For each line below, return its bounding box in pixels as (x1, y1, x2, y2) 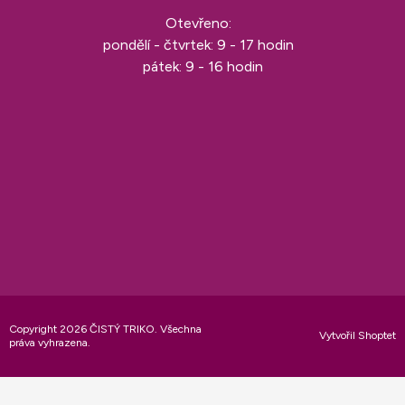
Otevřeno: (165, 14, 240, 33)
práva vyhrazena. (9, 336, 90, 350)
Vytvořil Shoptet (319, 329, 396, 343)
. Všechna (155, 323, 202, 336)
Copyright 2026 (9, 323, 89, 336)
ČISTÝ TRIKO (89, 323, 155, 336)
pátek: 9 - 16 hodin (142, 58, 263, 76)
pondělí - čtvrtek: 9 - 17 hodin (102, 36, 303, 54)
